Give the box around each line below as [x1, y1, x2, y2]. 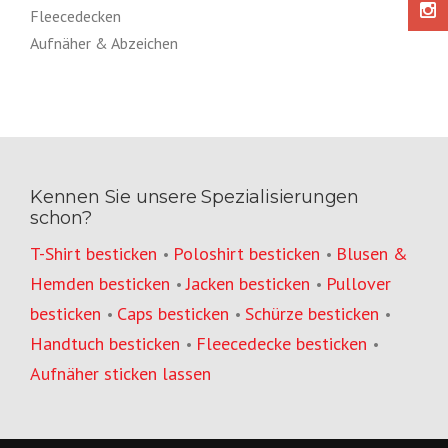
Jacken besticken [186, 272, 310, 296]
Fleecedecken [30, 6, 121, 27]
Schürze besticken [245, 302, 379, 326]
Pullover [326, 272, 391, 296]
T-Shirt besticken [30, 242, 157, 266]
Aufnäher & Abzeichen [30, 33, 178, 54]
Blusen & [336, 242, 408, 266]
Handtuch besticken [30, 332, 180, 356]
